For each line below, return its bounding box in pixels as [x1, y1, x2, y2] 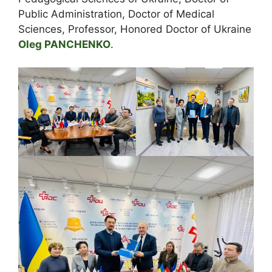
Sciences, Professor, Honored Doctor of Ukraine [18, 22, 251, 35]
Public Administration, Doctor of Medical [18, 7, 214, 20]
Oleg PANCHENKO [18, 38, 110, 50]
